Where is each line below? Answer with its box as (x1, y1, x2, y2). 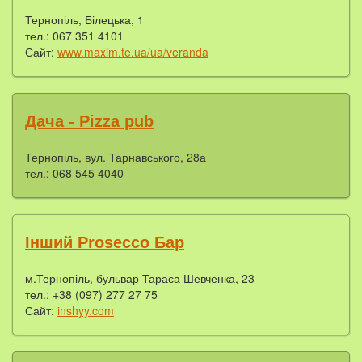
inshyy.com (57, 301, 114, 318)
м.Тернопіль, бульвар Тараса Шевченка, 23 (25, 269, 255, 286)
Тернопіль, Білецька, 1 (25, 11, 144, 27)
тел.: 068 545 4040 (25, 164, 124, 181)
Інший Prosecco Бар (25, 233, 184, 251)
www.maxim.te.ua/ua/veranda (57, 43, 208, 60)
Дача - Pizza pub (25, 112, 154, 130)
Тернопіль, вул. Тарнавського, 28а (25, 148, 206, 165)
